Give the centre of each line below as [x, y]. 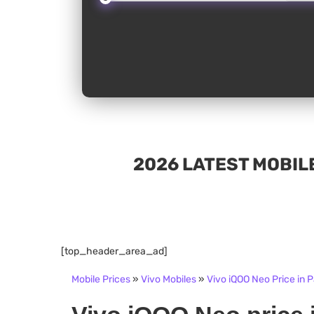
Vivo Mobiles [169, 280]
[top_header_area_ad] [114, 252]
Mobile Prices [101, 280]
